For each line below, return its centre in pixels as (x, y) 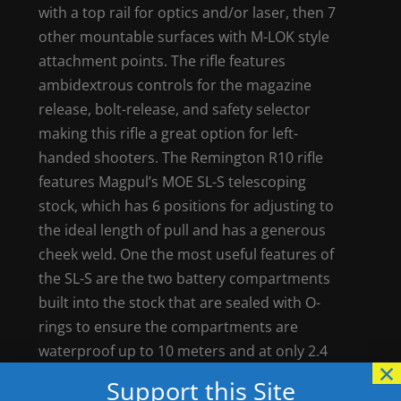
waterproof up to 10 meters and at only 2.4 (183, 350)
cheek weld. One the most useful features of (187, 254)
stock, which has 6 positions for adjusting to (187, 205)
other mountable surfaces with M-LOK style (184, 36)
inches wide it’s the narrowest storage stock (187, 375)
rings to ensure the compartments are (169, 326)
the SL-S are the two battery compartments (185, 278)
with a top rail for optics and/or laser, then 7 (188, 12)
